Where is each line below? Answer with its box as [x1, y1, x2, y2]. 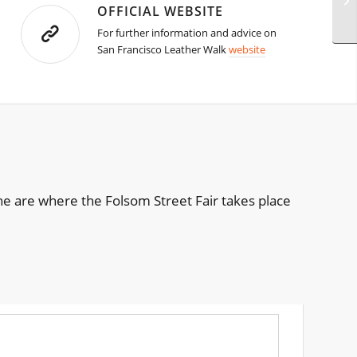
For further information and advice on [97, 25, 277, 41]
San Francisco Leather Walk [97, 42, 229, 57]
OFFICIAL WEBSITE [97, 2, 224, 21]
